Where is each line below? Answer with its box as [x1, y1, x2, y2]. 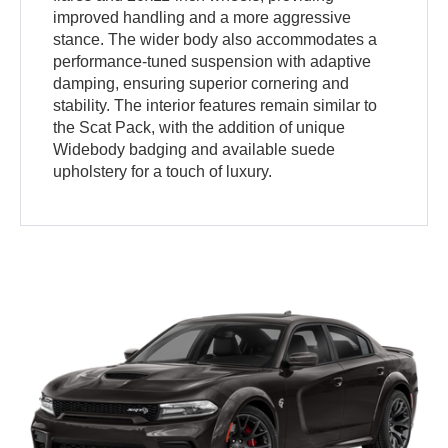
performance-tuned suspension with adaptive [53, 52, 372, 70]
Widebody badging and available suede [53, 140, 336, 158]
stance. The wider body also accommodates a [53, 30, 378, 48]
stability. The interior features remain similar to [53, 96, 378, 114]
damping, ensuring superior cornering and [53, 74, 350, 92]
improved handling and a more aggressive [53, 8, 352, 26]
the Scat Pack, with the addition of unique [53, 118, 346, 136]
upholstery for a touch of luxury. [53, 162, 273, 180]
